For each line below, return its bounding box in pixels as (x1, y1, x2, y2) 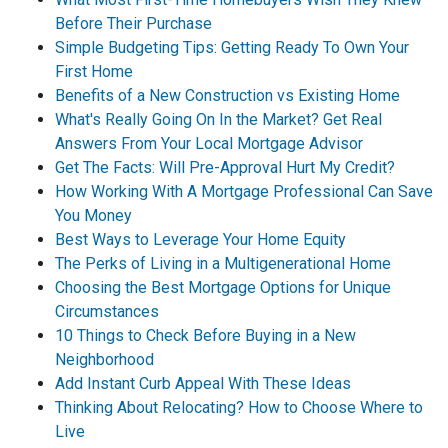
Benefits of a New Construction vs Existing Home (55, 86, 400, 105)
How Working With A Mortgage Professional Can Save (55, 182, 433, 201)
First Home (55, 62, 133, 81)
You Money (55, 206, 132, 225)
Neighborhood (55, 350, 154, 369)
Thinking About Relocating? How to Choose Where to (55, 398, 423, 417)
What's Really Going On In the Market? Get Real (55, 110, 382, 129)
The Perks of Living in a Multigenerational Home (55, 254, 391, 273)
